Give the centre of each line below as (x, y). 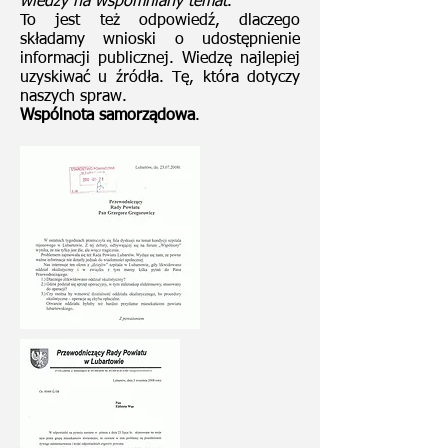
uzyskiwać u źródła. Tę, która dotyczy (160, 78)
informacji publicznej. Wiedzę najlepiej (160, 59)
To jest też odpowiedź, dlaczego (160, 21)
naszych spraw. (73, 97)
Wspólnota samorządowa (107, 116)
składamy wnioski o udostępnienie (160, 40)
